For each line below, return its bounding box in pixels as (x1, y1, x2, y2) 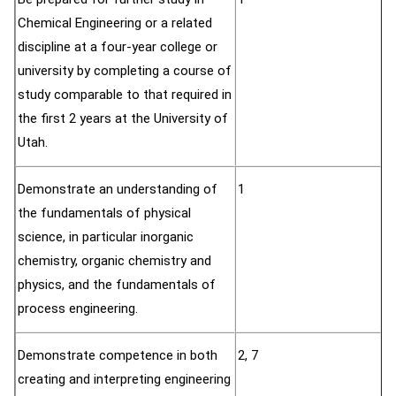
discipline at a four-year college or (18, 39, 217, 55)
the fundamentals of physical (18, 205, 191, 221)
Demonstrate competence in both (18, 347, 217, 363)
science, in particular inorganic (18, 229, 194, 245)
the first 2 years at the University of (18, 110, 228, 126)
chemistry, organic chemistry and (18, 253, 211, 269)
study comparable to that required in (18, 87, 232, 103)
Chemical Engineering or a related (18, 15, 212, 31)
